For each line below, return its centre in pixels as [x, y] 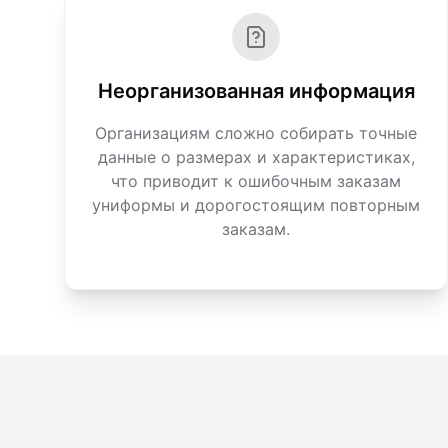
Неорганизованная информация [256, 91]
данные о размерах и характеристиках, [256, 157]
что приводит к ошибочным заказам [256, 181]
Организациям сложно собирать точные [256, 133]
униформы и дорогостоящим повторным [256, 205]
